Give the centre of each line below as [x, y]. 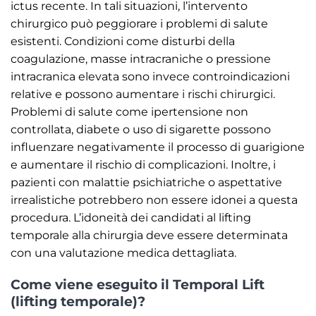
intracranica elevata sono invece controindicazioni [150, 76]
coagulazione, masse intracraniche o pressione [141, 59]
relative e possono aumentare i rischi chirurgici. [143, 94]
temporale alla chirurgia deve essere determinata [149, 235]
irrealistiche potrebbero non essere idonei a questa [154, 200]
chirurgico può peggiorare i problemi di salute [139, 23]
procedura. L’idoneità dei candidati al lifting [131, 217]
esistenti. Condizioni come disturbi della [123, 41]
